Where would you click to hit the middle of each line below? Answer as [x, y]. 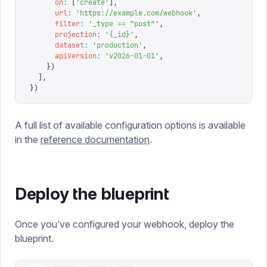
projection [63, 35]
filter [55, 24]
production [117, 45]
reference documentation [95, 139]
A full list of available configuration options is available [130, 125]
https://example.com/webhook [136, 13]
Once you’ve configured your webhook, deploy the [125, 224]
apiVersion [63, 56]
